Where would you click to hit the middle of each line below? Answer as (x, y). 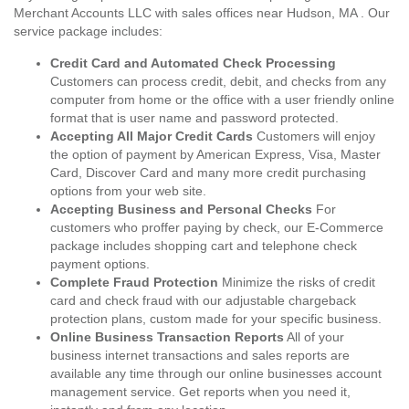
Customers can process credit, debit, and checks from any (218, 81)
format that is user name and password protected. (194, 118)
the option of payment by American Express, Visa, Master (215, 154)
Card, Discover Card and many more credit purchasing (208, 173)
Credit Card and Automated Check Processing (193, 63)
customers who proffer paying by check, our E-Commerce (217, 227)
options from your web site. (128, 191)
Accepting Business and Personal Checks (181, 209)
